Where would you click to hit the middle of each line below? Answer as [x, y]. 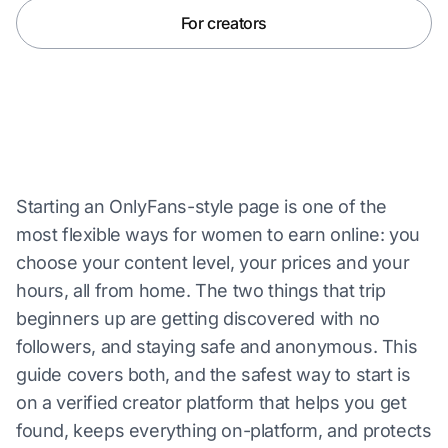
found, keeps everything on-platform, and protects [224, 430]
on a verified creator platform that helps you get [211, 402]
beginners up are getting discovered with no [198, 318]
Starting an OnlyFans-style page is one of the [202, 206]
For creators [224, 23]
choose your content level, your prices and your [213, 262]
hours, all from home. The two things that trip [201, 290]
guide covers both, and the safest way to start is [213, 374]
